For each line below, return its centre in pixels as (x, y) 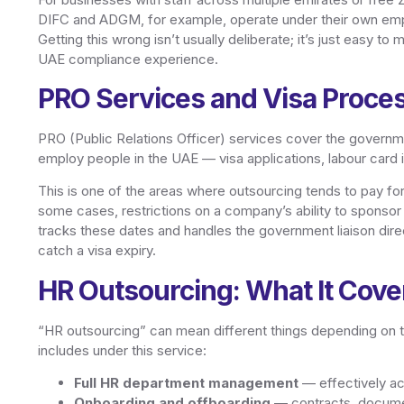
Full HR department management (186, 383)
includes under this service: (122, 350)
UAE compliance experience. (128, 59)
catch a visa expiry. (97, 251)
